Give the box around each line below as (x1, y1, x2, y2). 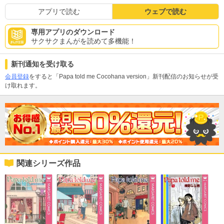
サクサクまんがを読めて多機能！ (31, 36, 136, 45)
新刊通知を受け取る (11, 59, 74, 68)
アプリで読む (37, 7, 80, 15)
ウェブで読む (144, 7, 186, 15)
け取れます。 (5, 81, 41, 89)
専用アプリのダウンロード (31, 27, 115, 36)
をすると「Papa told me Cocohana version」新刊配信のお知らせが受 (29, 72, 218, 80)
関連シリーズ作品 (16, 159, 80, 168)
